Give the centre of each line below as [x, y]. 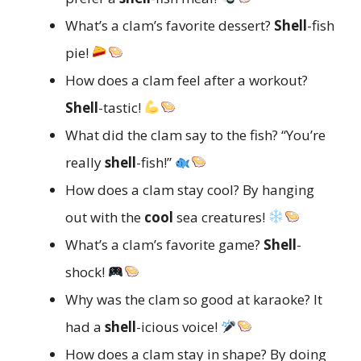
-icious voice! [178, 326]
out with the [105, 217]
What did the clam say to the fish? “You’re [195, 135]
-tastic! [121, 107]
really [85, 162]
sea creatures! [221, 217]
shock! [87, 272]
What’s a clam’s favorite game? [164, 244]
